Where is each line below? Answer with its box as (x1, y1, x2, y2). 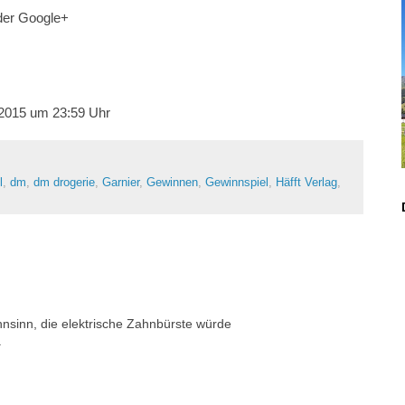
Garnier (102, 176, 139, 190)
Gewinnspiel (205, 176, 268, 190)
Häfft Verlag (276, 176, 337, 190)
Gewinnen (146, 176, 198, 190)
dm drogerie (33, 176, 95, 190)
